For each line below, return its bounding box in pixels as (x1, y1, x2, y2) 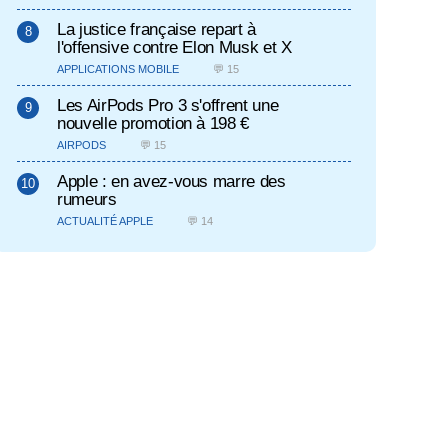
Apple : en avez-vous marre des (57, 171, 286, 191)
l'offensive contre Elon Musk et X (57, 37, 292, 57)
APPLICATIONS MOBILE (57, 63, 179, 75)
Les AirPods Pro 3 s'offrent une (57, 95, 279, 115)
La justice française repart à (57, 19, 257, 39)
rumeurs (57, 189, 117, 209)
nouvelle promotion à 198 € (57, 113, 250, 133)
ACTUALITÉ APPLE (57, 215, 153, 227)
